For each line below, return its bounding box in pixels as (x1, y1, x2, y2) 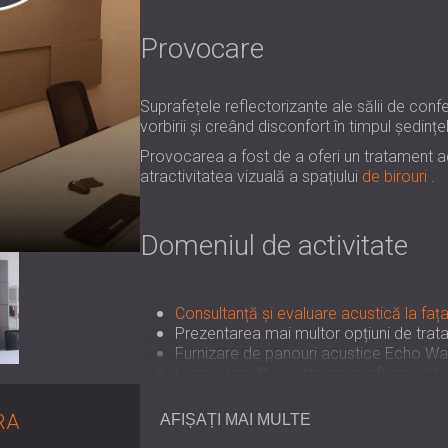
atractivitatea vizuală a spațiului (139, 167, 362, 186)
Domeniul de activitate (139, 229, 408, 262)
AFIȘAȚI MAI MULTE (159, 411, 311, 428)
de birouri (361, 167, 427, 186)
